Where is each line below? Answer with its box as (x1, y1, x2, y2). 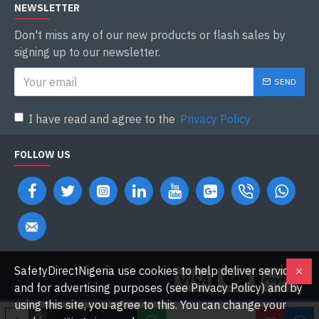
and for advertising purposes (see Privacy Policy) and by (14, 281, 303, 295)
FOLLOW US (14, 148, 70, 161)
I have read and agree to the (28, 112, 178, 126)
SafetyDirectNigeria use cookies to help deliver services (14, 263, 300, 278)
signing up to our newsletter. (14, 45, 160, 59)
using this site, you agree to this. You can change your (14, 298, 286, 312)
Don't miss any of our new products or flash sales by (14, 28, 286, 42)
